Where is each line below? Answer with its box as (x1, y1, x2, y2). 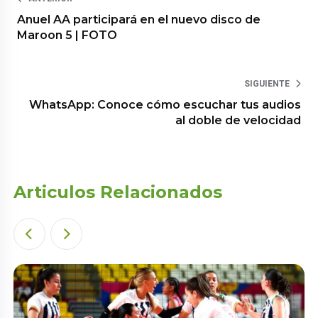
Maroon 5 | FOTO (17, 28, 118, 42)
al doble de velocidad (175, 113, 301, 127)
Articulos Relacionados (13, 181, 223, 202)
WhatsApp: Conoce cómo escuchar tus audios (28, 97, 301, 111)
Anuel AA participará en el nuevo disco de (17, 12, 261, 26)
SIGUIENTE (243, 78, 290, 89)
